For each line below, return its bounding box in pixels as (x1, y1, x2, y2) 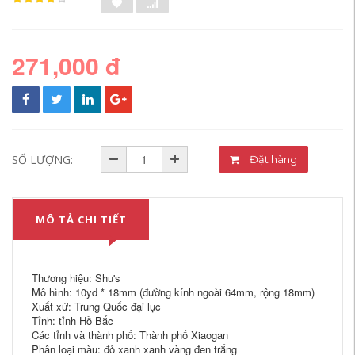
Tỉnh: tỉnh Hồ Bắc (32, 313, 113, 328)
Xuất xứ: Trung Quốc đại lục (32, 299, 161, 314)
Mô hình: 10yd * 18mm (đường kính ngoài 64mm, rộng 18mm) (32, 284, 315, 300)
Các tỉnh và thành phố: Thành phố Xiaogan (32, 327, 228, 342)
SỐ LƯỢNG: (12, 152, 73, 167)
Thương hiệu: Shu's (32, 270, 120, 285)
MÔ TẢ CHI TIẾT (36, 212, 127, 227)
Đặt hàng (271, 153, 298, 166)
